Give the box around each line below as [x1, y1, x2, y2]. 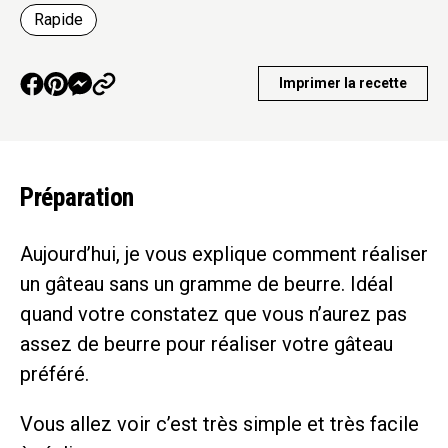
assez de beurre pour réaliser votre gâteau [20, 332, 393, 357]
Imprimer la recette [279, 75, 407, 92]
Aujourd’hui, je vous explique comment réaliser [20, 242, 428, 267]
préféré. [20, 362, 89, 387]
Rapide [33, 10, 83, 29]
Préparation [20, 182, 135, 213]
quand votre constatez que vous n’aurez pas [20, 302, 407, 327]
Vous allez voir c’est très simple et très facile [20, 412, 419, 437]
